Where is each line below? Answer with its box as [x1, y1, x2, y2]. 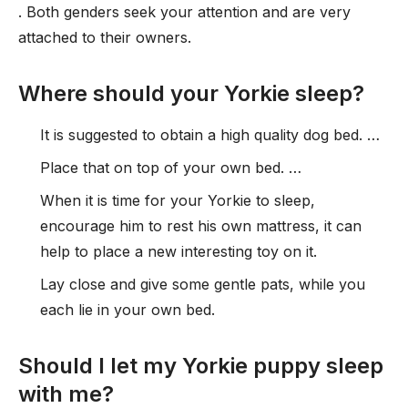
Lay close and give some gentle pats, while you [40, 275, 365, 293]
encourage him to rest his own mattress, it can [40, 217, 362, 235]
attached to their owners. [18, 28, 191, 46]
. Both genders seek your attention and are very [18, 3, 351, 21]
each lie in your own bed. [40, 301, 215, 319]
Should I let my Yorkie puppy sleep [18, 352, 383, 379]
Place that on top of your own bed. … [40, 158, 301, 177]
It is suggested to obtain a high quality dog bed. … [40, 126, 380, 144]
